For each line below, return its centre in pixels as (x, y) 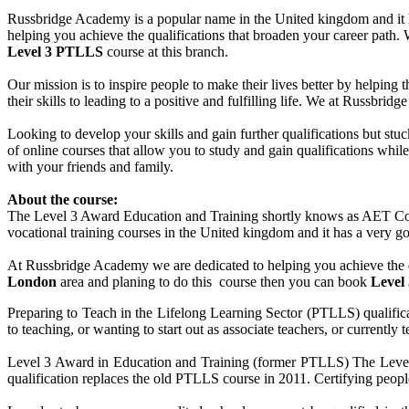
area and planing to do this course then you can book (214, 281)
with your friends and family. (90, 166)
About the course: (63, 199)
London (32, 281)
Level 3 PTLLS (55, 51)
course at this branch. (166, 51)
